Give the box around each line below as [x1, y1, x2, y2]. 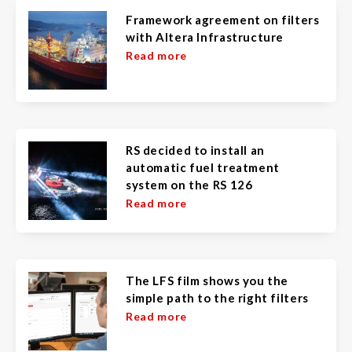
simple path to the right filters [126, 291, 309, 305]
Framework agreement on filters [126, 13, 320, 27]
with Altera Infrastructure [126, 30, 284, 44]
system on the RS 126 [126, 178, 253, 192]
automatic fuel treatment [126, 160, 280, 174]
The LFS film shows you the [126, 273, 289, 288]
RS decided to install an [126, 143, 265, 157]
